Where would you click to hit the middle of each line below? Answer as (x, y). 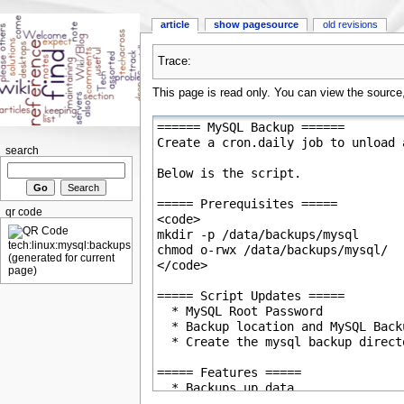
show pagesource (256, 25)
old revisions (350, 25)
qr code (23, 212)
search (22, 150)
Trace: (174, 62)
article (175, 25)
